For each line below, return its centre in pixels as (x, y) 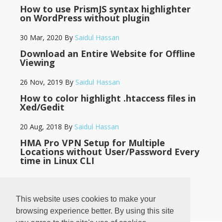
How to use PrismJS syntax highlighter (105, 9)
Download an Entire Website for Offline (108, 54)
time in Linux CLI (57, 161)
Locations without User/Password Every (110, 152)
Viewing (37, 62)
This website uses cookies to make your (86, 199)
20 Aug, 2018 (41, 127)
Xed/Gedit (42, 107)
